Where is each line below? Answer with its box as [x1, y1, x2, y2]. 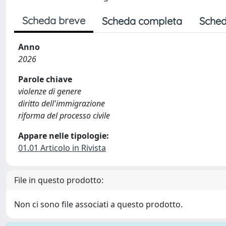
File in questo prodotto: [14, 175, 103, 186]
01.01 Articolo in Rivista [18, 142, 106, 153]
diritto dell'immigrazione [18, 98, 105, 109]
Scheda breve [22, 14, 85, 27]
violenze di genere [18, 86, 81, 97]
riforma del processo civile [18, 110, 110, 121]
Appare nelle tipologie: [18, 130, 109, 141]
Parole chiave [18, 74, 72, 85]
